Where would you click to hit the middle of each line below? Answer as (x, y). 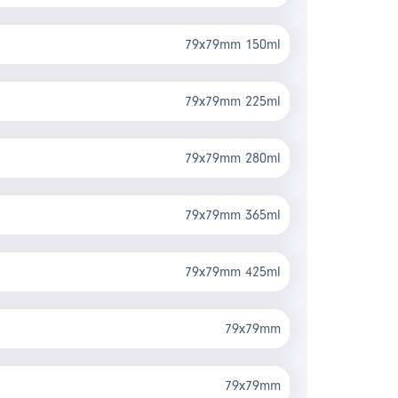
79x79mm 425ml (233, 272)
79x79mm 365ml (233, 215)
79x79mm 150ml (233, 44)
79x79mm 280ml (233, 158)
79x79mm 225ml (233, 101)
